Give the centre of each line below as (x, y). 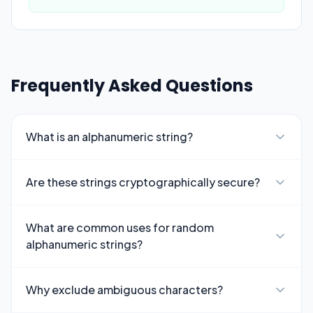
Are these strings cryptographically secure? (143, 182)
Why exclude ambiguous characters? (124, 290)
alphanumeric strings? (84, 244)
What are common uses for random (120, 227)
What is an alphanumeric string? (109, 137)
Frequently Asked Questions (132, 86)
